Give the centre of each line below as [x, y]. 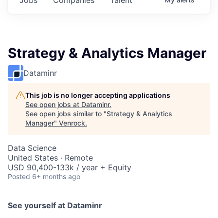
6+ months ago [56, 176]
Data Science [32, 148]
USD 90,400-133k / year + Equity [70, 167]
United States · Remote [50, 157]
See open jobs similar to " [66, 113]
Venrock [72, 123]
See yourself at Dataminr [55, 205]
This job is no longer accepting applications [98, 95]
